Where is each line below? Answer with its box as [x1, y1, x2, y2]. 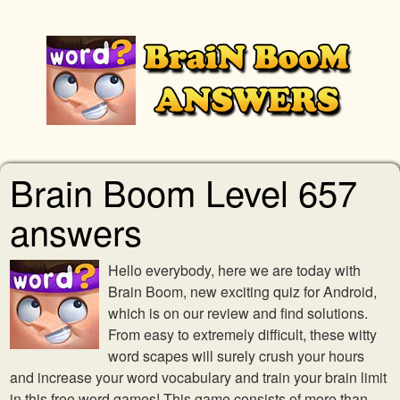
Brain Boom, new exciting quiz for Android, [108, 281, 377, 302]
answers [10, 205, 142, 256]
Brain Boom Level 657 [10, 166, 357, 217]
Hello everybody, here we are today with [108, 260, 361, 280]
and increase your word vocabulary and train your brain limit [10, 367, 387, 387]
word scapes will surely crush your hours [108, 346, 364, 366]
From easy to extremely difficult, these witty [108, 324, 377, 345]
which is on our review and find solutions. [108, 303, 368, 323]
